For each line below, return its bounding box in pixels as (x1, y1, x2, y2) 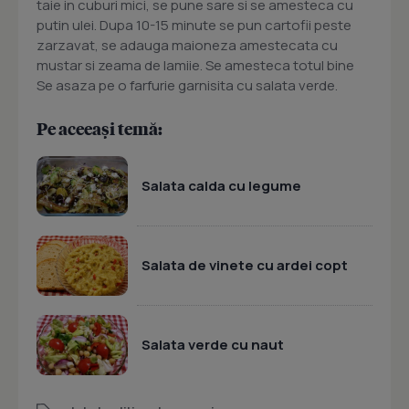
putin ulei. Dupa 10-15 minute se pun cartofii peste (37, 16, 351, 35)
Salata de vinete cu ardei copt (142, 256, 348, 275)
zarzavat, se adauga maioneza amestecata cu (37, 36, 338, 55)
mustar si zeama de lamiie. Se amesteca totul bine (37, 56, 354, 75)
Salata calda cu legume (142, 176, 301, 195)
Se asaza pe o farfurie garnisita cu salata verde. (37, 76, 338, 95)
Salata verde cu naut (142, 335, 284, 354)
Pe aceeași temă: (37, 118, 163, 139)
